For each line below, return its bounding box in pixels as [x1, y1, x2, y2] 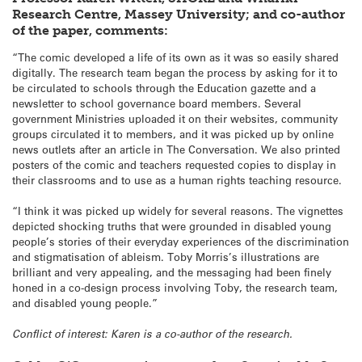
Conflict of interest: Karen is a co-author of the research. [12, 326, 293, 342]
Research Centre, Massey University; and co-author [12, 6, 345, 23]
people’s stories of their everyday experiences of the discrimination [12, 234, 349, 249]
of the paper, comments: [12, 23, 168, 39]
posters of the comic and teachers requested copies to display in [12, 158, 336, 172]
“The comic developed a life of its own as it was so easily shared [12, 50, 339, 65]
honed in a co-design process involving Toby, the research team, [12, 280, 338, 295]
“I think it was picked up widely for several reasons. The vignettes [12, 204, 343, 218]
